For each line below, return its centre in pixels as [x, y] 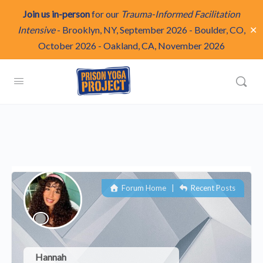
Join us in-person [56, 14]
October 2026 [67, 45]
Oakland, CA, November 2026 [164, 45]
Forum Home [143, 188]
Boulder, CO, [220, 30]
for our [105, 14]
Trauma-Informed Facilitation [181, 14]
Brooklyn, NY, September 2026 [125, 30]
